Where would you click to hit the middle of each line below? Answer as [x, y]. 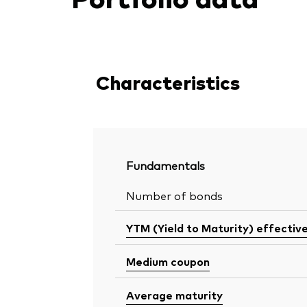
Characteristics [168, 82]
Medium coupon [168, 261]
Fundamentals [165, 165]
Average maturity [174, 295]
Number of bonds [174, 196]
